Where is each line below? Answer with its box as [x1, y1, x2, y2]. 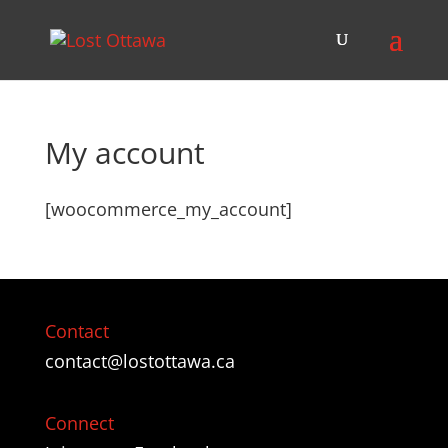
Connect [44, 411, 114, 436]
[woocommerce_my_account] [44, 197, 292, 221]
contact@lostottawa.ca [44, 349, 235, 373]
